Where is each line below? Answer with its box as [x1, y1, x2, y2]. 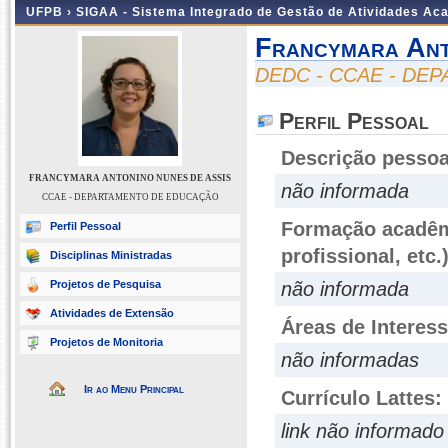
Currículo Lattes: [281, 387, 442, 409]
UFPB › [26, 5, 76, 19]
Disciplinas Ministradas [50, 249, 172, 261]
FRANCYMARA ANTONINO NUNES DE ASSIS [29, 173, 231, 183]
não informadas [281, 349, 419, 371]
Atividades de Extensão [50, 307, 174, 319]
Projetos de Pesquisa [50, 278, 161, 290]
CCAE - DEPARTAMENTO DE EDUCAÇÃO [41, 192, 219, 202]
